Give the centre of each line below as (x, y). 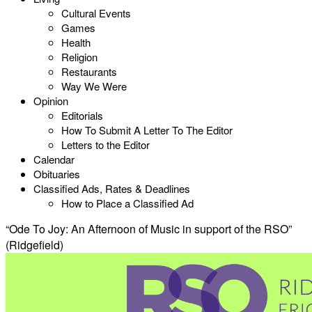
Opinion (51, 101)
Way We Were (94, 86)
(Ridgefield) (34, 245)
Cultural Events (96, 13)
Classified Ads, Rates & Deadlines (112, 188)
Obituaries (57, 174)
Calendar (54, 159)
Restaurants (89, 71)
